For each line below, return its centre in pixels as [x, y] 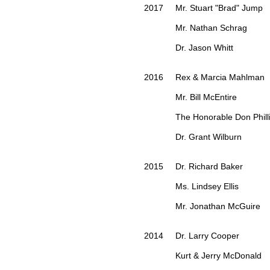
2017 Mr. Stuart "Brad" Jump [203, 8]
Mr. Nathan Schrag [196, 28]
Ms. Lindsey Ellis [193, 187]
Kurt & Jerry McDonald [203, 256]
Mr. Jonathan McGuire [202, 206]
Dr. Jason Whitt [190, 48]
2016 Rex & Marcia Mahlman [206, 77]
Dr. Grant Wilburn [193, 137]
